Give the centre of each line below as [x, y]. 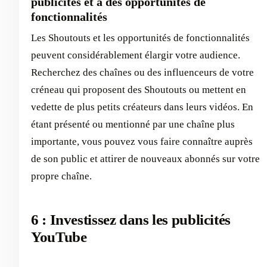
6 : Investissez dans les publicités [131, 220]
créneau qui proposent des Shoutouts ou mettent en [139, 90]
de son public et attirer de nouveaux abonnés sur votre [145, 159]
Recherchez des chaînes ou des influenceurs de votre [142, 73]
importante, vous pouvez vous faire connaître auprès [142, 142]
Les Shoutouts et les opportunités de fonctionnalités [140, 38]
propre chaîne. [61, 176]
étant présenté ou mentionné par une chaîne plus [133, 125]
